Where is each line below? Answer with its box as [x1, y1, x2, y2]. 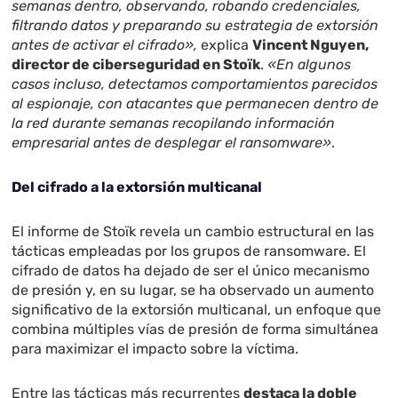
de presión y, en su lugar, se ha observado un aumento [12, 282, 375, 299]
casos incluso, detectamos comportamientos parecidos [12, 76, 378, 93]
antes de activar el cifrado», [12, 36, 198, 54]
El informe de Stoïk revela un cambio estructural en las [12, 223, 375, 241]
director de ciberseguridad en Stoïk [12, 56, 261, 74]
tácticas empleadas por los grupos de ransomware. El [12, 243, 367, 260]
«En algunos [267, 56, 352, 74]
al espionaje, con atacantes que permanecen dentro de [12, 95, 379, 113]
